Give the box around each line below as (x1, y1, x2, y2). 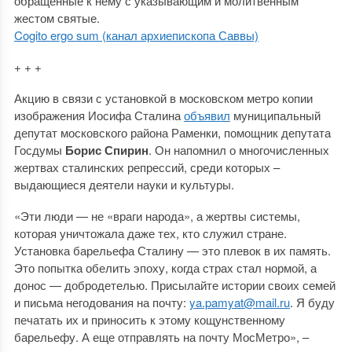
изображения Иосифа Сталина (13, 106, 184, 123)
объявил (183, 106, 230, 123)
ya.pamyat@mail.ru (189, 293, 290, 310)
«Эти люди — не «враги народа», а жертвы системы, (13, 207, 300, 224)
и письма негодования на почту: (13, 293, 189, 310)
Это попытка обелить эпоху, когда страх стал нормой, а (13, 258, 317, 276)
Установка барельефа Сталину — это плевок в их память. (13, 241, 331, 258)
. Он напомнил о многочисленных (148, 141, 329, 158)
